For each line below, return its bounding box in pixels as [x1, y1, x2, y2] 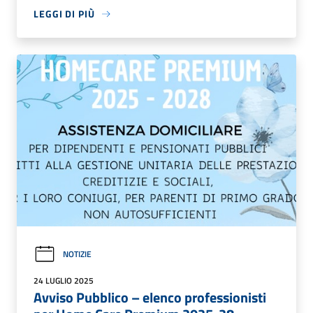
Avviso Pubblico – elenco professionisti [34, 286, 266, 308]
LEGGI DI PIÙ [34, 6, 95, 22]
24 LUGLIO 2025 [34, 273, 94, 287]
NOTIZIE [63, 247, 92, 261]
